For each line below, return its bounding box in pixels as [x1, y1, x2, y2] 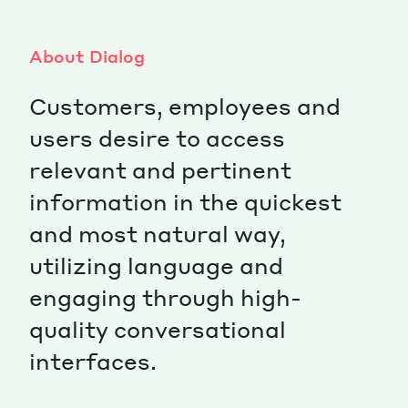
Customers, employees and [29, 91, 341, 120]
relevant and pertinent [29, 155, 291, 184]
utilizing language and [29, 250, 283, 280]
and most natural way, [29, 219, 286, 248]
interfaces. [29, 346, 157, 375]
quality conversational [29, 314, 286, 343]
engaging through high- [29, 282, 301, 311]
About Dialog [29, 45, 145, 66]
